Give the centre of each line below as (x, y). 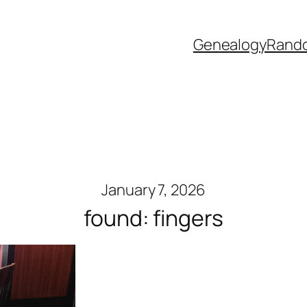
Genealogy (230, 45)
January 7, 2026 (153, 190)
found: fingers (153, 218)
